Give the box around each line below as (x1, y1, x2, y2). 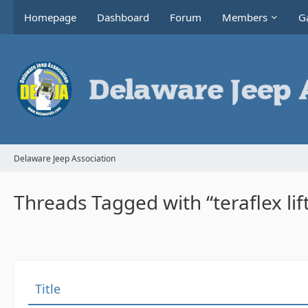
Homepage (24, 10, 76, 24)
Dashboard (97, 10, 149, 24)
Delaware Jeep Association (14, 152, 115, 164)
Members (222, 10, 267, 24)
